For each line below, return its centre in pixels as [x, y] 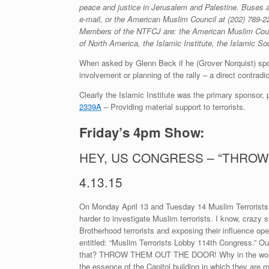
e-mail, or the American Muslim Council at [153, 19]
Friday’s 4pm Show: [142, 132]
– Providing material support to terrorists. [174, 106]
